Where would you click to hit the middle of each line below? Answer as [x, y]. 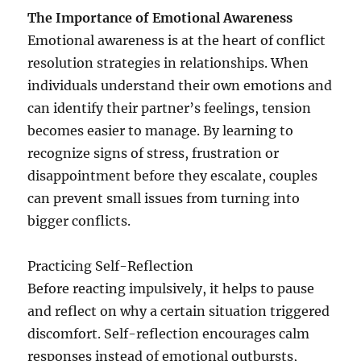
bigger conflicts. [79, 221]
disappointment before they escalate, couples [173, 176]
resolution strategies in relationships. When [168, 63]
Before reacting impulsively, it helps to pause [171, 289]
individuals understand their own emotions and [180, 86]
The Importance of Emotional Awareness [160, 18]
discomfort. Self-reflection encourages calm [169, 334]
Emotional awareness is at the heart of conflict [177, 41]
